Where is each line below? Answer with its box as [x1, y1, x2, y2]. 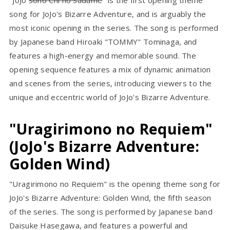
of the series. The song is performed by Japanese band [9, 206, 213, 217]
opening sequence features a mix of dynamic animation [9, 64, 211, 75]
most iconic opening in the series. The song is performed [9, 23, 219, 33]
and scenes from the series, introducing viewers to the [9, 78, 212, 89]
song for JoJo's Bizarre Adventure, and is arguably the [9, 9, 206, 20]
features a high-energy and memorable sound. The [9, 50, 197, 61]
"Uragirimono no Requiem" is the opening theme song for [9, 179, 221, 189]
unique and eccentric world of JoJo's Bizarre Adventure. [9, 92, 210, 103]
